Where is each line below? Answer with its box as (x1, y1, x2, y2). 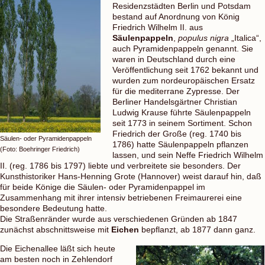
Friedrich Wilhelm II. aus (112, 22, 203, 32)
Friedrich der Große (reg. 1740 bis (112, 128, 241, 138)
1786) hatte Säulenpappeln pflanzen (112, 139, 248, 149)
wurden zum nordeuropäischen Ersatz (112, 75, 255, 85)
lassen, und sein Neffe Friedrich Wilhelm (112, 150, 263, 160)
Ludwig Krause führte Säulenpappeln (112, 107, 251, 117)
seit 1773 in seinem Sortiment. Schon (112, 118, 252, 128)
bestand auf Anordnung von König (112, 11, 240, 21)
